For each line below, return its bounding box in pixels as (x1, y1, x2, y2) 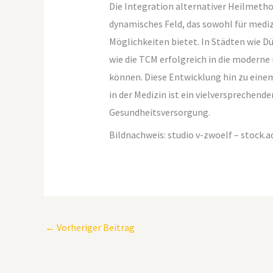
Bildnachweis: (108, 129, 168, 141)
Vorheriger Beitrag (55, 221, 135, 233)
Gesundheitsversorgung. (108, 106, 210, 119)
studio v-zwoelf (167, 129, 232, 141)
